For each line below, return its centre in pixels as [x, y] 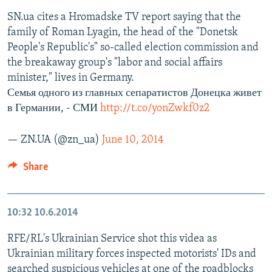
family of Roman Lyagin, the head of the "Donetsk [123, 32]
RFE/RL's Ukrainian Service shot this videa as [112, 239]
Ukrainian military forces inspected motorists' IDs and [132, 254]
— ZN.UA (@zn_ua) [55, 140]
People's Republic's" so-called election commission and [133, 47]
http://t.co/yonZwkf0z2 [155, 108]
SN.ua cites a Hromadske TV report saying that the [124, 17]
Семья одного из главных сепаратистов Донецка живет [134, 93]
